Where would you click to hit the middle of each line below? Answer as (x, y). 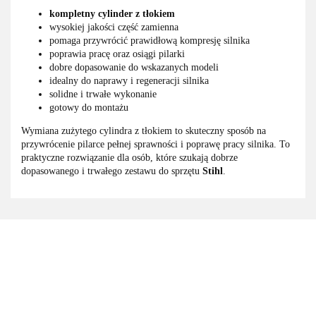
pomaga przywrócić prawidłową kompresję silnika (150, 41)
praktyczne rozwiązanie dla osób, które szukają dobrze (129, 158)
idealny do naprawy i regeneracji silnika (129, 81)
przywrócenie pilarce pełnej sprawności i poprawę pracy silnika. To (156, 145)
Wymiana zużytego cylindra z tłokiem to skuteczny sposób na (144, 131)
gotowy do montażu (89, 108)
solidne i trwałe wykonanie (103, 95)
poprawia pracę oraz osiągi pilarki (117, 54)
